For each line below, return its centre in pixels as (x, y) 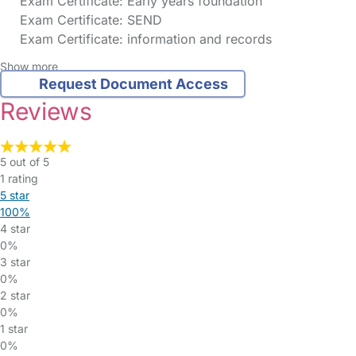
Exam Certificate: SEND (89, 20)
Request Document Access (133, 84)
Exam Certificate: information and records (144, 39)
